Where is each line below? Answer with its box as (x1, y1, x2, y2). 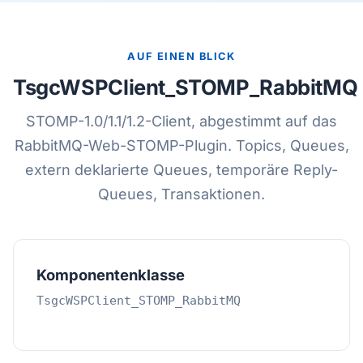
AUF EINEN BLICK (127, 50, 236, 62)
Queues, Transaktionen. (98, 186, 265, 203)
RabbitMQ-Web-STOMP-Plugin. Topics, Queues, (14, 137, 349, 154)
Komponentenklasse (36, 266, 185, 284)
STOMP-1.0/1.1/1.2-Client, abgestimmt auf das (26, 113, 337, 130)
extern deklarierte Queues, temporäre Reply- (25, 161, 338, 178)
